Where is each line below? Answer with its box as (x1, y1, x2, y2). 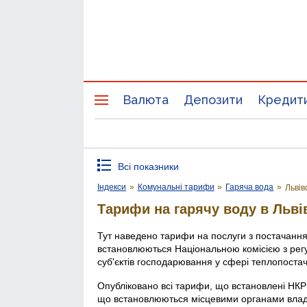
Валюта (123, 93, 169, 107)
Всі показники (118, 161, 179, 172)
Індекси (97, 182, 126, 192)
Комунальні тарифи (137, 182, 214, 192)
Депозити (184, 93, 243, 107)
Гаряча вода (225, 182, 274, 192)
